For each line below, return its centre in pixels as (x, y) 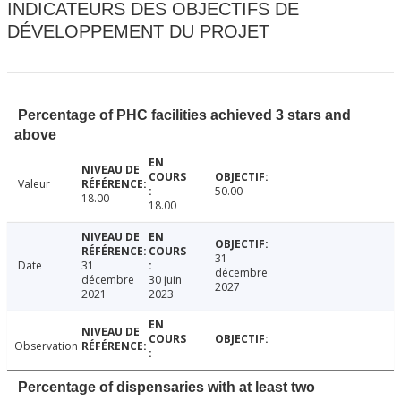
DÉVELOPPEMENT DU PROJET (138, 32)
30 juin (165, 280)
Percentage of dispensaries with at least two (166, 388)
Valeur (34, 184)
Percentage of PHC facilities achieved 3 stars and (184, 115)
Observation (46, 346)
